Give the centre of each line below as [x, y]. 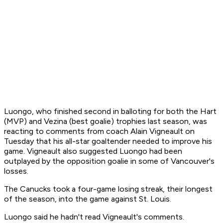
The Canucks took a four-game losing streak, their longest [108, 189]
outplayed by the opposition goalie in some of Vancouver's [109, 161]
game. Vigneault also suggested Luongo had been [93, 151]
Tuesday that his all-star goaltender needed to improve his [108, 141]
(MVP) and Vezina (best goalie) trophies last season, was [106, 121]
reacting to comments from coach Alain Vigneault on [99, 131]
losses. [16, 171]
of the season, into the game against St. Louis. [88, 199]
